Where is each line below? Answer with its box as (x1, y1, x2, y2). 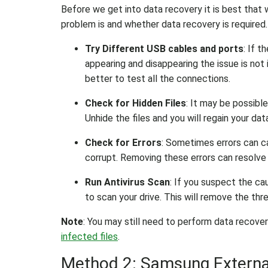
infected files (61, 231, 118, 242)
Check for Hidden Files (85, 98, 186, 109)
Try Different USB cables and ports (85, 43, 243, 54)
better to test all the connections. (85, 73, 230, 84)
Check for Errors (85, 137, 162, 148)
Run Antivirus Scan (85, 176, 170, 188)
